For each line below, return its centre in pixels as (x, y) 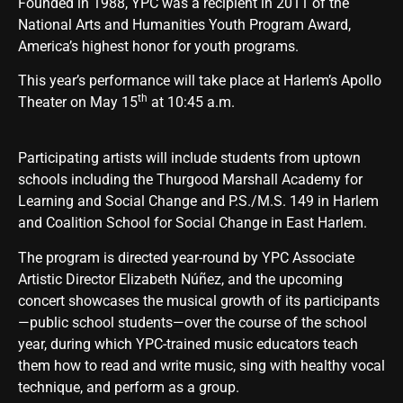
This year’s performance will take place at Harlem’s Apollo (200, 80)
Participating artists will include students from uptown (189, 158)
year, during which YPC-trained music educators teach (188, 344)
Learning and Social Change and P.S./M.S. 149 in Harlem (198, 201)
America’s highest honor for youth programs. (158, 46)
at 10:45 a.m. (191, 102)
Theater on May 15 (78, 102)
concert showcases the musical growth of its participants (199, 300)
